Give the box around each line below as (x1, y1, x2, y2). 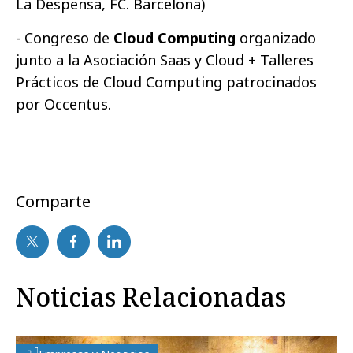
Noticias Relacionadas (16, 279, 286, 314)
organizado (236, 28, 316, 47)
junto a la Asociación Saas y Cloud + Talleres (16, 50, 314, 69)
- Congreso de (16, 28, 110, 47)
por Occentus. (16, 94, 111, 113)
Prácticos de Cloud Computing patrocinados (16, 72, 317, 91)
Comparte (16, 190, 91, 212)
